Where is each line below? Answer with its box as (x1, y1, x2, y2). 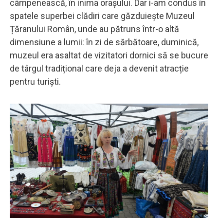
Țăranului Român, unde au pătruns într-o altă (10, 23, 179, 34)
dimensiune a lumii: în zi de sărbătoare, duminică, (10, 36, 199, 47)
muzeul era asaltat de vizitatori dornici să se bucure (10, 50, 208, 60)
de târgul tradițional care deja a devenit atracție (10, 63, 189, 73)
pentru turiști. (10, 76, 61, 87)
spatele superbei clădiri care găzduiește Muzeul (10, 10, 195, 21)
